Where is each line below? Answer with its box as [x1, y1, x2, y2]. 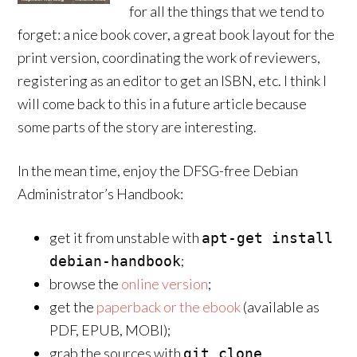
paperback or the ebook [96, 298, 241, 316]
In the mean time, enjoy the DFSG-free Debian [18, 162, 299, 179]
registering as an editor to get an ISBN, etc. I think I [18, 72, 328, 89]
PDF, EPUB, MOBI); [49, 321, 171, 339]
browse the [49, 275, 122, 292]
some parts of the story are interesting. [18, 118, 257, 135]
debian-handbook [49, 253, 182, 269]
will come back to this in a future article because [18, 95, 308, 112]
